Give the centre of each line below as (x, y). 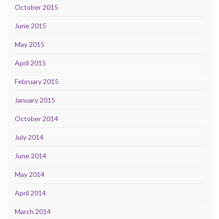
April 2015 (30, 63)
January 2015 (35, 100)
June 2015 (31, 25)
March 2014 (33, 211)
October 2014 (36, 118)
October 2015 (36, 7)
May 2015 (30, 44)
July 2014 (29, 137)
